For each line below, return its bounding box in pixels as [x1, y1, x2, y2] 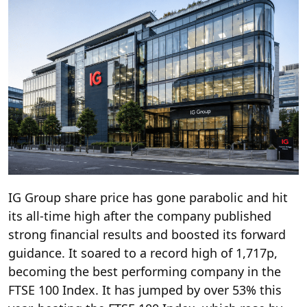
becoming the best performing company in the [8, 262, 281, 280]
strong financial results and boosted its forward [8, 225, 286, 243]
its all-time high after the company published [8, 207, 271, 224]
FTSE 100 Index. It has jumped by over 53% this [8, 281, 282, 298]
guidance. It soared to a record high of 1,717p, [8, 244, 278, 261]
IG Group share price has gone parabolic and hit [8, 188, 288, 206]
